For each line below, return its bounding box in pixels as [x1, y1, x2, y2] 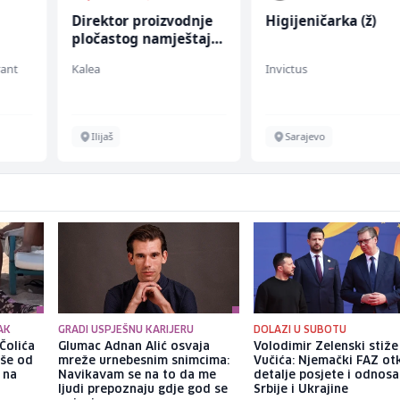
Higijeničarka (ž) [265, 12, 377, 30]
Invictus [265, 61, 308, 78]
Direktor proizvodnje [71, 12, 212, 30]
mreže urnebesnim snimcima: [57, 355, 229, 368]
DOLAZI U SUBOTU [254, 325, 347, 336]
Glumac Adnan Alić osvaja [57, 341, 210, 354]
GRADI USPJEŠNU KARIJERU [57, 325, 194, 336]
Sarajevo [285, 129, 326, 144]
